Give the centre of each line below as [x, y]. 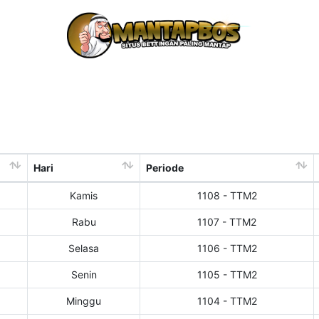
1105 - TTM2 [227, 275]
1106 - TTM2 [227, 249]
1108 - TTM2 [227, 196]
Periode [165, 168]
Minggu [84, 301]
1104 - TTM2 [227, 301]
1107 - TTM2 [227, 222]
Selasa [84, 249]
